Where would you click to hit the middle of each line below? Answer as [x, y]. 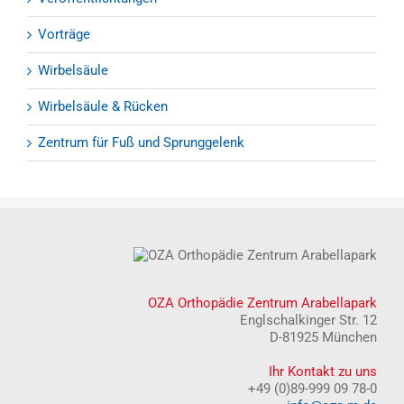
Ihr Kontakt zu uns [323, 372]
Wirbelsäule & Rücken [103, 107]
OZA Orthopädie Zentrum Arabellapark [262, 303]
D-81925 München [323, 338]
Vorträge [64, 35]
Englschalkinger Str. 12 [308, 321]
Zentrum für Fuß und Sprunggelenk [141, 143]
